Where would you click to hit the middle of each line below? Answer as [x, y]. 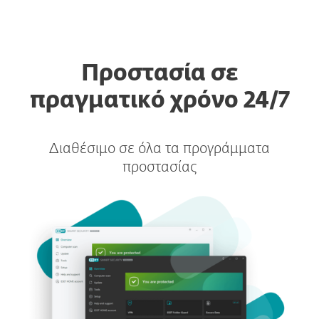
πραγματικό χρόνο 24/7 [159, 101]
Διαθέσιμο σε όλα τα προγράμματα [159, 149]
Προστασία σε [159, 74]
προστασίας [159, 167]
